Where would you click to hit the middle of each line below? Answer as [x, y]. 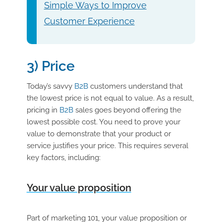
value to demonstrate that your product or [99, 134]
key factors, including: [63, 157]
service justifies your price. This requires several [107, 145]
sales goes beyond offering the [127, 110]
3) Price [51, 66]
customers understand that [135, 86]
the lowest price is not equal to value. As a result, [110, 98]
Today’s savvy [50, 86]
